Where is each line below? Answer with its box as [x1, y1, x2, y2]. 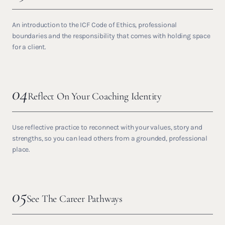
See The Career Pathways [26, 193, 123, 205]
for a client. [12, 43, 46, 51]
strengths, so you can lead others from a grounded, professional [12, 134, 207, 143]
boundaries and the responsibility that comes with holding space [12, 32, 210, 40]
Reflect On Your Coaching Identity [27, 90, 162, 102]
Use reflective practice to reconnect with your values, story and [12, 123, 202, 132]
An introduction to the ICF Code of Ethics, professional [12, 21, 177, 29]
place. [12, 145, 31, 154]
